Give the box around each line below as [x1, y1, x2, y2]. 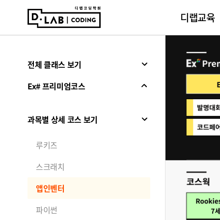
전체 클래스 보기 [27, 58, 82, 70]
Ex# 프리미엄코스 [27, 80, 85, 92]
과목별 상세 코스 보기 [27, 113, 98, 125]
